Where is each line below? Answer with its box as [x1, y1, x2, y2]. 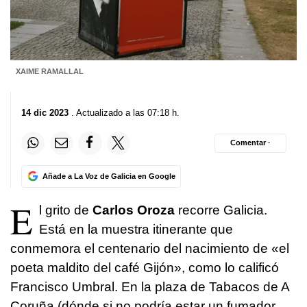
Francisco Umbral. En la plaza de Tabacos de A [10, 279, 289, 294]
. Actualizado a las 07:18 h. [69, 107, 180, 118]
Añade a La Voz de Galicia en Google [42, 171, 175, 180]
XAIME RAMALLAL [15, 67, 84, 76]
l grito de [39, 202, 93, 217]
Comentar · [230, 138, 271, 147]
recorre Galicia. [175, 202, 267, 217]
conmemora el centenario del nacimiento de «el [10, 241, 289, 256]
